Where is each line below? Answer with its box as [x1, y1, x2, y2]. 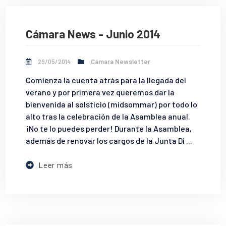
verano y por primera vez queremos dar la [26, 87, 175, 97]
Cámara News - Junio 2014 [26, 26, 161, 41]
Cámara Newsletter [91, 58, 151, 66]
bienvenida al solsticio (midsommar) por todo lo [26, 99, 198, 109]
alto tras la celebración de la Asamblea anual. [26, 111, 191, 122]
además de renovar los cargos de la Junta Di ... [26, 136, 193, 146]
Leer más [38, 160, 73, 170]
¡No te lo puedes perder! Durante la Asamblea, [26, 124, 192, 134]
